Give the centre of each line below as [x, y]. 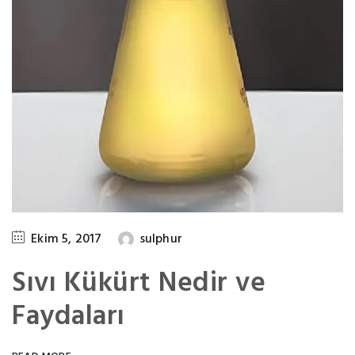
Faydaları [69, 317]
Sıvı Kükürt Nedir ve [139, 283]
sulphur [161, 239]
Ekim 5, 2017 [67, 239]
